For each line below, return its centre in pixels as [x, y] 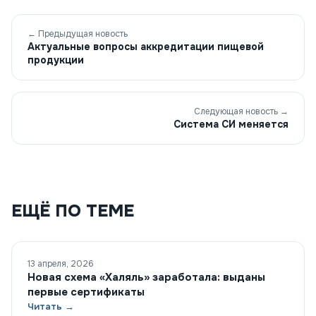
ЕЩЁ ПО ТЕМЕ [73, 211]
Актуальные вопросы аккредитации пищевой [146, 47]
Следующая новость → [241, 112]
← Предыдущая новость [78, 34]
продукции [56, 60]
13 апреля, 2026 [61, 264]
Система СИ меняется [231, 124]
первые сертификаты [86, 292]
